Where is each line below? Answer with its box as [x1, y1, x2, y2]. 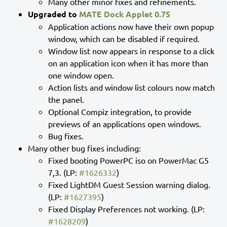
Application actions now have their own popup [48, 21, 214, 31]
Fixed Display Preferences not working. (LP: [48, 203, 205, 214]
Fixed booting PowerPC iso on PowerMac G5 [48, 155, 209, 165]
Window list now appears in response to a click [48, 45, 214, 56]
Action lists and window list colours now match [48, 82, 215, 92]
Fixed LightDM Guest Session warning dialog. [48, 179, 210, 190]
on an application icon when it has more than [48, 57, 208, 68]
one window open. [48, 69, 114, 80]
